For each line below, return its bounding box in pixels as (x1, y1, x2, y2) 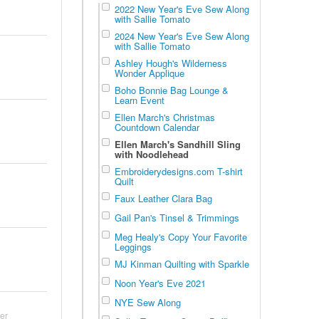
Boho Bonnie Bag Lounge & (114, 83, 229, 97)
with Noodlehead (114, 147, 189, 161)
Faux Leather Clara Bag (114, 191, 212, 205)
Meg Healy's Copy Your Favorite (114, 229, 247, 244)
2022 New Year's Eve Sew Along (114, 1, 249, 16)
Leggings (114, 239, 152, 253)
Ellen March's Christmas (114, 110, 215, 124)
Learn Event (114, 93, 164, 107)
